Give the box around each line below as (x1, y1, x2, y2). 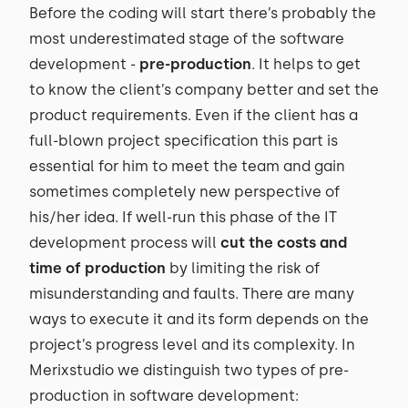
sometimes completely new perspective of (29, 183, 340, 200)
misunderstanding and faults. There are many (29, 285, 354, 302)
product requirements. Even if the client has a (29, 107, 358, 124)
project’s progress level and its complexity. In (29, 336, 355, 353)
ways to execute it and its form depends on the (29, 311, 369, 328)
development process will (29, 234, 220, 251)
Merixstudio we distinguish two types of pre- (29, 362, 349, 379)
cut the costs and (220, 234, 347, 251)
